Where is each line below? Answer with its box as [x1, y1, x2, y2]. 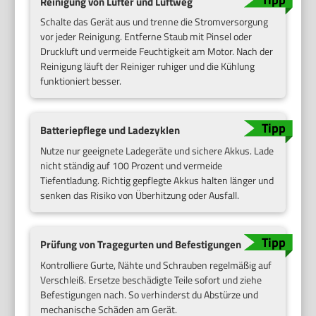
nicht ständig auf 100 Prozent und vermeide [40, 157, 223, 173]
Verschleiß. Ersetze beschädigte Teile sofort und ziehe [40, 272, 262, 287]
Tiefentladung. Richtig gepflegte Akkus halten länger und [40, 172, 274, 188]
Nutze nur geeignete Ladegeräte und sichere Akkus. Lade [40, 142, 274, 158]
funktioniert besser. [40, 73, 122, 89]
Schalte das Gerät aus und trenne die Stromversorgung [40, 14, 269, 30]
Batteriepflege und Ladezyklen [40, 122, 181, 139]
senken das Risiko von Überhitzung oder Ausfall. [40, 187, 240, 202]
